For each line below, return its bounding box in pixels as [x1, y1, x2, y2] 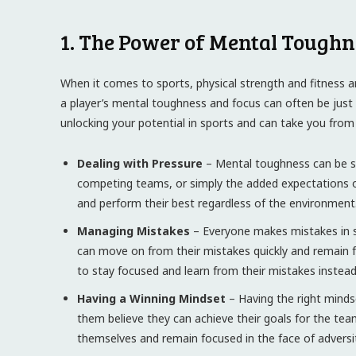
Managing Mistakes [77, 223, 190, 238]
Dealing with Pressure [77, 156, 203, 171]
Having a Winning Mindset [77, 291, 226, 306]
